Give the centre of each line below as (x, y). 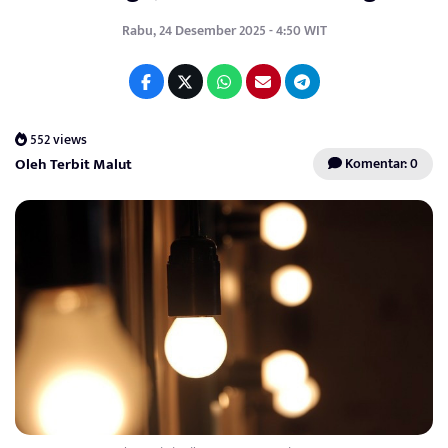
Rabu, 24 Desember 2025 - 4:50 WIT (224, 30)
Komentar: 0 (380, 164)
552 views (57, 139)
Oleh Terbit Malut (73, 165)
